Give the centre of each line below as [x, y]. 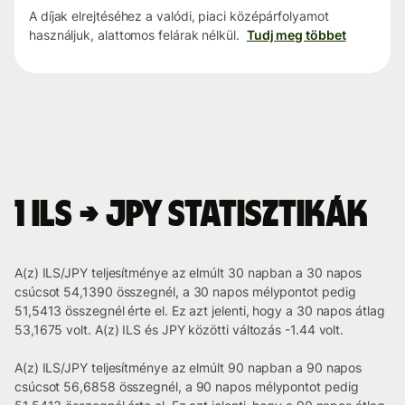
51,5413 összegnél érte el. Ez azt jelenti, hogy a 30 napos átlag [200, 311]
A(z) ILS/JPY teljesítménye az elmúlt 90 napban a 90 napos [188, 368]
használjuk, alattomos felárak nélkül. [134, 35]
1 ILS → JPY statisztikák [191, 216]
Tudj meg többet [296, 35]
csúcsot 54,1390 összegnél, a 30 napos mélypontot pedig [185, 292]
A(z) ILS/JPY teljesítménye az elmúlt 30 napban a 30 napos [188, 273]
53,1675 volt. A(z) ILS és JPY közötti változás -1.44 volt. [179, 330]
